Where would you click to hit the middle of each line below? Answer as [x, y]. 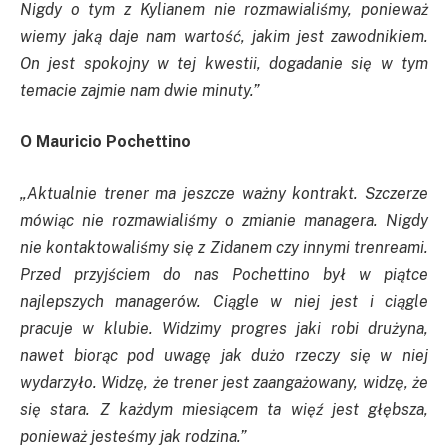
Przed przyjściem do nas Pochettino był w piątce [224, 274]
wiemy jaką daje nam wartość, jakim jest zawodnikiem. [224, 36]
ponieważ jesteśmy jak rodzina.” [133, 436]
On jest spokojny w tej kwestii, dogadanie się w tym [224, 63]
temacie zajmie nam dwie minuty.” [140, 90]
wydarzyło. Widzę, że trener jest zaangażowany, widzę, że [224, 382]
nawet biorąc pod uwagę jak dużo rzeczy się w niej [224, 355]
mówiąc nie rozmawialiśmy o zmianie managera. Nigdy [224, 220]
